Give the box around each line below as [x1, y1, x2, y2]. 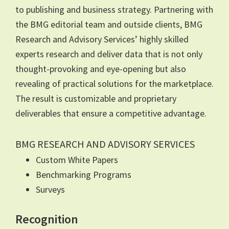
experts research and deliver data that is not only [15, 48, 202, 60]
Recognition [15, 211, 78, 227]
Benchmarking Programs [36, 168, 131, 180]
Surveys [36, 183, 65, 195]
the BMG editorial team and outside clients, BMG [15, 18, 202, 30]
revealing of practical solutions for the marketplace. [15, 77, 214, 89]
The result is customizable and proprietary [15, 92, 176, 104]
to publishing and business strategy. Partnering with [15, 3, 213, 15]
